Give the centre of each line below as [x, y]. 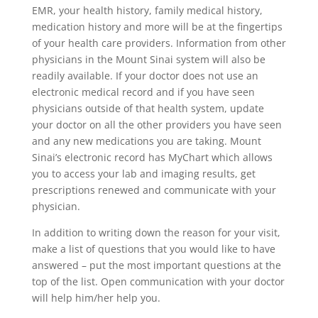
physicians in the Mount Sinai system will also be [148, 59]
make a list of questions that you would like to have [153, 249]
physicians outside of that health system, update [148, 108]
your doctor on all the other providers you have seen [157, 125]
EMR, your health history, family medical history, [147, 10]
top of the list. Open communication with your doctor [158, 281]
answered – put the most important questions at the [156, 265]
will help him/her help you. [96, 298]
